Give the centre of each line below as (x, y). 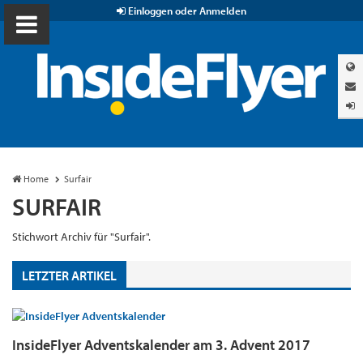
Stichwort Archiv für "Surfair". (81, 237)
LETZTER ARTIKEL (69, 275)
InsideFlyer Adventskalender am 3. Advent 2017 (161, 344)
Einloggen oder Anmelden (186, 11)
